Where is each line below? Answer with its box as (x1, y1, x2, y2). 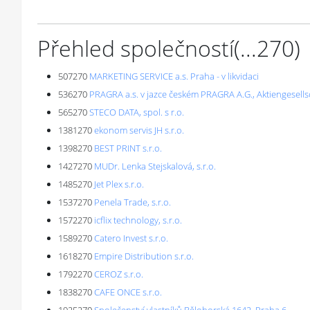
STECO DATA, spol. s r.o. (89, 106, 184, 118)
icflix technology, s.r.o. (94, 214, 182, 226)
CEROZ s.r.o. (94, 268, 143, 280)
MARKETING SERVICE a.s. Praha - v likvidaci (89, 70, 259, 82)
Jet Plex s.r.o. (94, 178, 144, 190)
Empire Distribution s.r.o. (94, 250, 194, 262)
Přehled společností (37, 33, 234, 63)
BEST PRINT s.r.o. (94, 142, 162, 154)
